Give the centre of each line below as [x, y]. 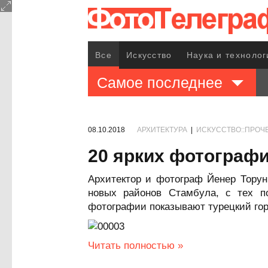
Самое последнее [160, 83]
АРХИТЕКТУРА [162, 130]
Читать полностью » [135, 246]
